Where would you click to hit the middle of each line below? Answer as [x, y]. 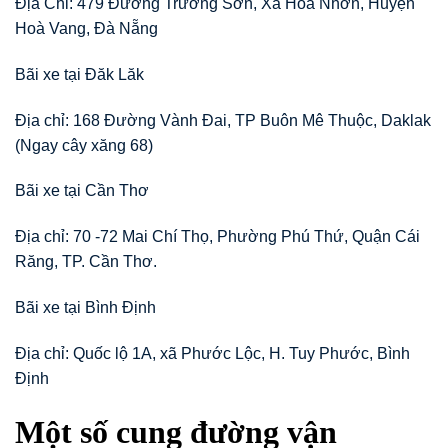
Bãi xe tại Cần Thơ [82, 191]
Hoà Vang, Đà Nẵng [86, 28]
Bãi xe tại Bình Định [85, 307]
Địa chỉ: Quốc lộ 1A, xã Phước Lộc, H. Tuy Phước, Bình [212, 353]
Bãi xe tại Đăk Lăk [79, 74]
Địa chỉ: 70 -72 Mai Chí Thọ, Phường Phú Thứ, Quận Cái [217, 237]
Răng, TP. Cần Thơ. [86, 262]
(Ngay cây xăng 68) [84, 145]
